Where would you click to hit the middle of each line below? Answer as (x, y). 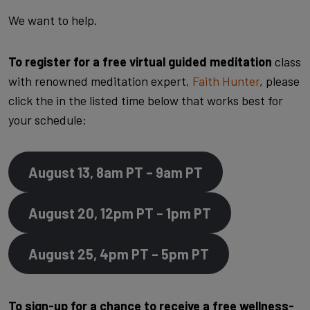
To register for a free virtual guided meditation (142, 62)
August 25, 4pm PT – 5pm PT (118, 254)
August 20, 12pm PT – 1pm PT (119, 213)
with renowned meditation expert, (100, 81)
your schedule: (47, 120)
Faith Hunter (226, 81)
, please (280, 81)
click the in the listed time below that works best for (146, 100)
